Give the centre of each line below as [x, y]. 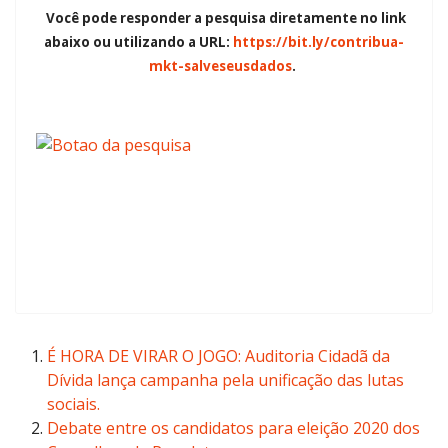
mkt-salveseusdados [220, 66]
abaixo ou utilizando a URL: [137, 42]
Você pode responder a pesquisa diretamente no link [226, 18]
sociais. [73, 404]
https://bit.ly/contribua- [318, 42]
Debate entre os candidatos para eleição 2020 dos [233, 428]
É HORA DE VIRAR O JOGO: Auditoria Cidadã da [218, 356]
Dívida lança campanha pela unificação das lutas [225, 380]
